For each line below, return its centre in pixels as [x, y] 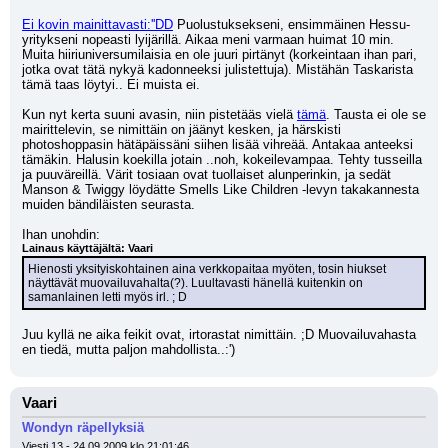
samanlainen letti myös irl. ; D [107, 297]
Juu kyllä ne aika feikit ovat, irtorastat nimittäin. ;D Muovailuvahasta [219, 334]
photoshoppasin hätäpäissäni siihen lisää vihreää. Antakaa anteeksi [217, 144]
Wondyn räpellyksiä [83, 427]
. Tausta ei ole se [376, 114]
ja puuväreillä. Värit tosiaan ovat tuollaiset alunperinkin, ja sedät [206, 174]
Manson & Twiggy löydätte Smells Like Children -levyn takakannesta [220, 189]
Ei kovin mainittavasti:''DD [97, 24]
